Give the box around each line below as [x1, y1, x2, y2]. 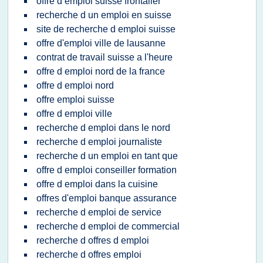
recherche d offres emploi [36, 249, 141, 259]
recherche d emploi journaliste [36, 137, 162, 147]
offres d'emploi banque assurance [36, 193, 177, 203]
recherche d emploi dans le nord [36, 123, 170, 133]
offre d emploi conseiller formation [36, 165, 177, 175]
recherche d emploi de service [36, 207, 161, 217]
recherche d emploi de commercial [36, 221, 180, 231]
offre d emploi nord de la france [36, 66, 165, 76]
